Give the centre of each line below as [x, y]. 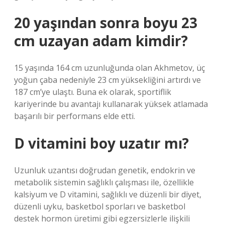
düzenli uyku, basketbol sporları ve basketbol [100, 206]
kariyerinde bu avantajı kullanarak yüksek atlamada [111, 104]
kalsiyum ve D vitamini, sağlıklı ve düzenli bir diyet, [108, 194]
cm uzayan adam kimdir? [101, 41]
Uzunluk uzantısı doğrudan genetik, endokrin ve [105, 170]
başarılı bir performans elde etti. [75, 116]
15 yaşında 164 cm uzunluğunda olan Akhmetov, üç [109, 68]
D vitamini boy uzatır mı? [101, 143]
